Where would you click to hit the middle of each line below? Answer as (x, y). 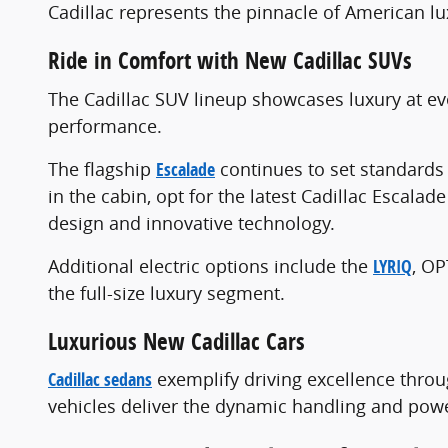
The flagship (102, 168)
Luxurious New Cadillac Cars (176, 341)
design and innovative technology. (191, 222)
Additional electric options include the (210, 265)
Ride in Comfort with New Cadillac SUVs (230, 61)
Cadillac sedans (100, 380)
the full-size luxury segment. (166, 292)
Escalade (185, 169)
